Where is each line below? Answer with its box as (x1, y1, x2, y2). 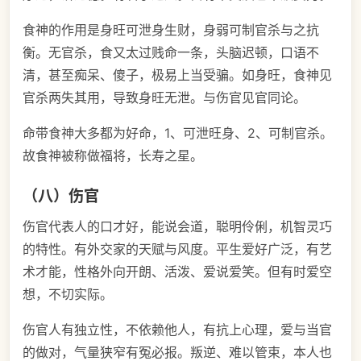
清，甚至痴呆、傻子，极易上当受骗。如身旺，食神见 (23, 67, 332, 84)
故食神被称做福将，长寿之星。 (23, 147, 203, 164)
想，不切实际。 (23, 285, 113, 302)
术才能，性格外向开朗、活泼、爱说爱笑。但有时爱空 (23, 263, 332, 280)
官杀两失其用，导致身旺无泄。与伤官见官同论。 (23, 89, 306, 106)
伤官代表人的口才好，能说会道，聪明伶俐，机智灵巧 (23, 218, 332, 234)
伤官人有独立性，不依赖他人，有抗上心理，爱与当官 (23, 321, 332, 338)
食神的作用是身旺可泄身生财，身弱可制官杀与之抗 (23, 22, 319, 39)
